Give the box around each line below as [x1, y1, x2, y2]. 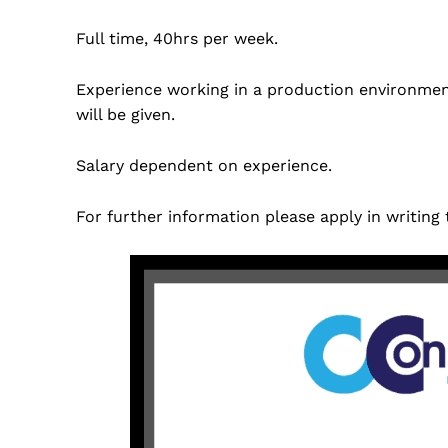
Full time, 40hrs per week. [76, 29, 278, 49]
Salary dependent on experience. [76, 156, 332, 176]
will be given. [76, 105, 175, 125]
